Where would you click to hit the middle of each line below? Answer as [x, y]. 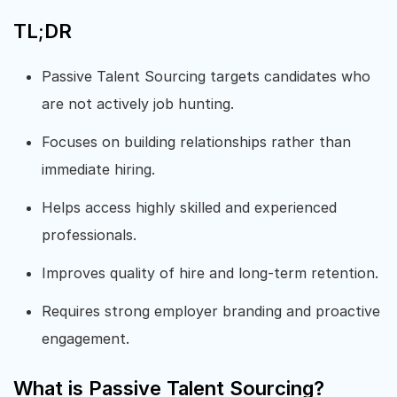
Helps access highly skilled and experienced [189, 207]
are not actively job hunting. [138, 104]
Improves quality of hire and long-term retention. [210, 273]
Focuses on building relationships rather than [196, 142]
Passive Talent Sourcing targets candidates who [206, 76]
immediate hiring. [98, 169]
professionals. [89, 235]
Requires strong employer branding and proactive [211, 311]
